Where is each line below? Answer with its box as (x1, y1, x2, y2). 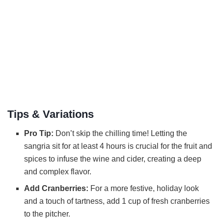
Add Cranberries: (24, 184, 89, 193)
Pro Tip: (24, 129, 54, 138)
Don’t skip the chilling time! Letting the (54, 129, 188, 138)
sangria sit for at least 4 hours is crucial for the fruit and (24, 142, 213, 151)
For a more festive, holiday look (88, 184, 199, 193)
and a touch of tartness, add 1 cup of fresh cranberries (24, 197, 210, 206)
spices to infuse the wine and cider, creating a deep (24, 155, 202, 164)
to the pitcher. (24, 210, 71, 219)
